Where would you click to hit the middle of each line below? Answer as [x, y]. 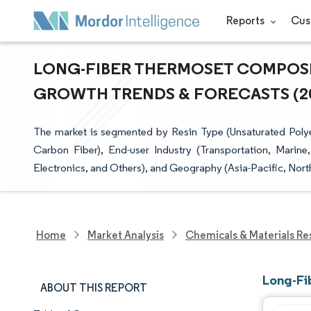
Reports [246, 20]
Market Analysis [126, 235]
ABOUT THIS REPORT [94, 288]
